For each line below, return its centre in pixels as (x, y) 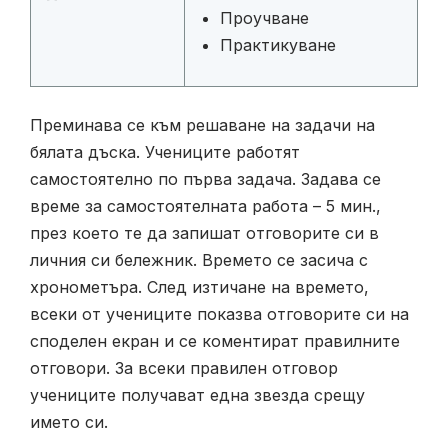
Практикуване (278, 45)
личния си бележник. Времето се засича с (199, 260)
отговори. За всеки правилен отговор (184, 368)
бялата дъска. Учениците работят (165, 152)
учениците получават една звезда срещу (197, 395)
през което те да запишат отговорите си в (204, 233)
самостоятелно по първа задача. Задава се (205, 179)
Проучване (264, 18)
